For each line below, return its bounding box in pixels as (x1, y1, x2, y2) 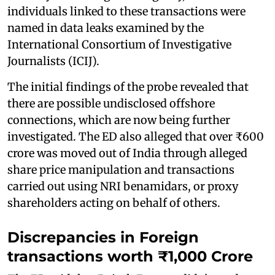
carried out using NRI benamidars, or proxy (7, 179, 238, 193)
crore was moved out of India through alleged (7, 145, 247, 160)
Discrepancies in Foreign (7, 228, 199, 246)
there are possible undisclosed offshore (7, 96, 215, 110)
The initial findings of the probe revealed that (7, 79, 249, 94)
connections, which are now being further (7, 112, 230, 127)
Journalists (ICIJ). (7, 53, 102, 68)
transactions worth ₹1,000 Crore (7, 247, 253, 265)
